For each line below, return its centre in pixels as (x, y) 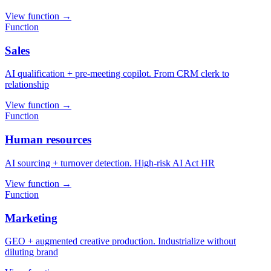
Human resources (48, 140)
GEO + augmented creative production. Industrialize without (120, 241)
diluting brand (31, 252)
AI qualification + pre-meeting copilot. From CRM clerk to (117, 74)
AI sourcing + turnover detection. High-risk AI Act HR (110, 163)
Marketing (31, 218)
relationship (27, 85)
